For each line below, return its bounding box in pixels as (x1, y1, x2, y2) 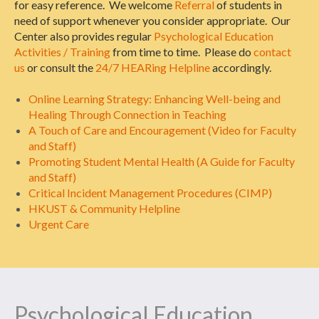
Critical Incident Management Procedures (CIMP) (28, 185, 272, 199)
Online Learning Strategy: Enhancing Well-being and (28, 91, 281, 105)
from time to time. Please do (110, 44, 253, 58)
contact (253, 44, 291, 58)
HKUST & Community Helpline (28, 201, 180, 215)
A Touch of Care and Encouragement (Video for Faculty (28, 122, 296, 137)
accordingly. (210, 60, 271, 74)
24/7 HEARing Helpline (95, 60, 210, 74)
